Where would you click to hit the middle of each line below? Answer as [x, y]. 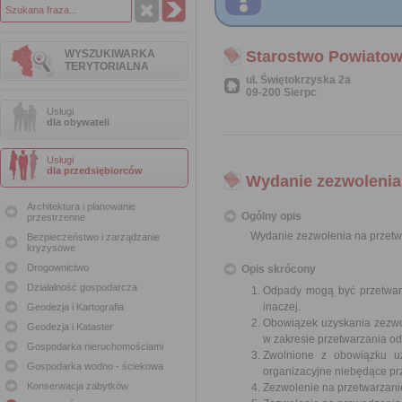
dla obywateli [78, 122]
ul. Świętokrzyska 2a [298, 80]
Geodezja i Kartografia [75, 307]
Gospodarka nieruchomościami [95, 346]
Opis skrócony [279, 269]
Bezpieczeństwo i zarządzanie [93, 237]
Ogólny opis [271, 216]
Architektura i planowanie [81, 206]
